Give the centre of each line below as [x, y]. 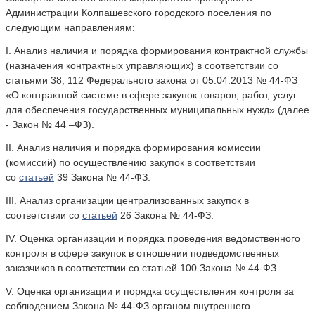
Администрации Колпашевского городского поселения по [139, 12]
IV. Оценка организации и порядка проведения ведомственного [153, 238]
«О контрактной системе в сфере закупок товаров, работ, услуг [151, 95]
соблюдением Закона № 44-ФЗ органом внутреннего [128, 306]
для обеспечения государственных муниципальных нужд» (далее [157, 109]
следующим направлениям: [70, 27]
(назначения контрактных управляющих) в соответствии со [142, 65]
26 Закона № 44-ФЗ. [166, 215]
